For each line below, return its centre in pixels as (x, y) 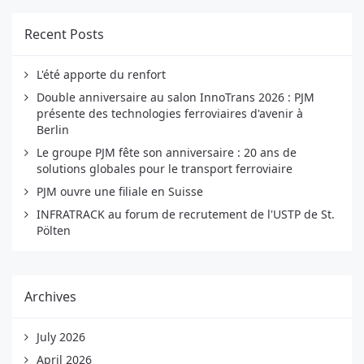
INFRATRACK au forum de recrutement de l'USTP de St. (186, 214)
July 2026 (61, 337)
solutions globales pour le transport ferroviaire (165, 169)
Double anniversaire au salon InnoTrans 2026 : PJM (175, 97)
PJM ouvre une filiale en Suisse (120, 192)
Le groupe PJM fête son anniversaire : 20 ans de (167, 153)
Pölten (54, 231)
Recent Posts (64, 35)
